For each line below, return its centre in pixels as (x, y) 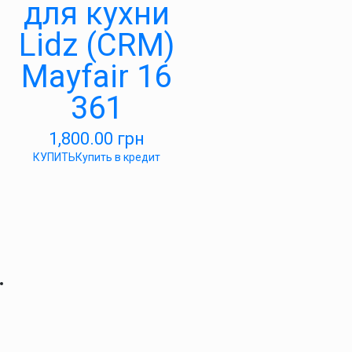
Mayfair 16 (96, 77)
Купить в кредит (117, 158)
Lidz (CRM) (96, 46)
